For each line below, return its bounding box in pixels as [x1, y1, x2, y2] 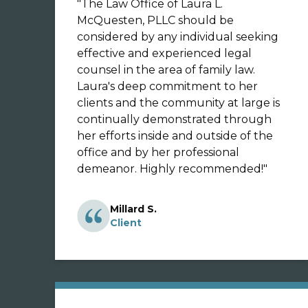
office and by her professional [77, 146, 239, 159]
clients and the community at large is [77, 96, 280, 109]
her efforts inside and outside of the [77, 129, 273, 142]
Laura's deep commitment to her [77, 80, 258, 93]
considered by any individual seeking [77, 30, 278, 43]
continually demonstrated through [77, 113, 272, 126]
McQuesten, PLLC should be [77, 14, 234, 27]
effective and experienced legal [77, 47, 252, 60]
